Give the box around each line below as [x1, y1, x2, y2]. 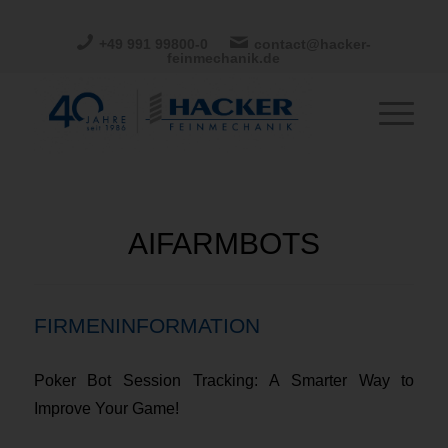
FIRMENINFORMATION [33, 314, 260, 337]
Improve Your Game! [33, 399, 179, 417]
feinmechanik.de [167, 50, 281, 66]
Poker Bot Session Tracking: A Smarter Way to [33, 371, 415, 389]
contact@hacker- [253, 36, 371, 52]
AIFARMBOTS [127, 227, 320, 260]
